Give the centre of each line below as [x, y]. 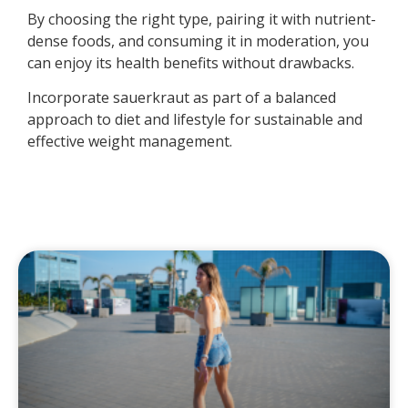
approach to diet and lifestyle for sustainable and [195, 119]
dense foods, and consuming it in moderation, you [198, 41]
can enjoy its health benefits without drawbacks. [191, 62]
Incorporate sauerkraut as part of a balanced [182, 97]
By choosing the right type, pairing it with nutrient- [202, 19]
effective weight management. [130, 141]
